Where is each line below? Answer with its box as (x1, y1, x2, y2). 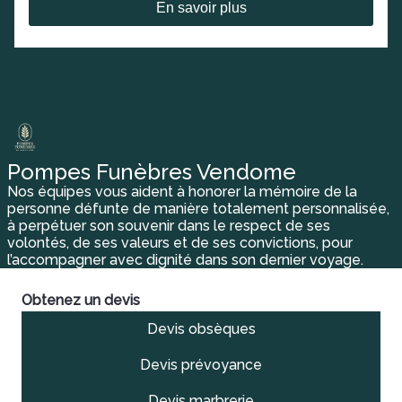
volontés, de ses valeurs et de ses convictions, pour (7, 234, 353, 251)
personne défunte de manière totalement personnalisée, (7, 200, 389, 217)
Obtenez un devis (22, 292, 140, 309)
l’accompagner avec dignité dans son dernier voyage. (7, 251, 363, 268)
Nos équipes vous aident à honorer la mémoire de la (7, 183, 357, 200)
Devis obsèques (146, 320, 256, 337)
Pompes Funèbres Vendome (7, 159, 296, 185)
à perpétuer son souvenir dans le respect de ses (7, 217, 330, 234)
